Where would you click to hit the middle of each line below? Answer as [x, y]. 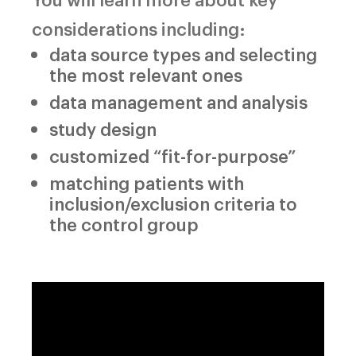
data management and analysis [178, 101]
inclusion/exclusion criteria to [173, 203]
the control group [124, 223]
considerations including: [139, 28]
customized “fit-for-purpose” [172, 155]
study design [103, 128]
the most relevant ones [146, 74]
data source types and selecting [183, 53]
